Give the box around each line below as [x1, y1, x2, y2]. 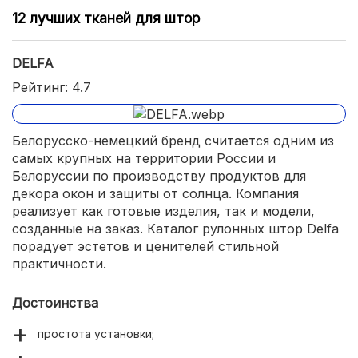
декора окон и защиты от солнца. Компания [12, 185, 299, 202]
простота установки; [38, 327, 154, 341]
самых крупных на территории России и [12, 150, 276, 167]
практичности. [12, 256, 106, 272]
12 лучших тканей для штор [12, 9, 200, 26]
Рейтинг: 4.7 [12, 78, 91, 95]
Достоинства [12, 295, 98, 312]
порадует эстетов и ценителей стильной [12, 238, 279, 255]
